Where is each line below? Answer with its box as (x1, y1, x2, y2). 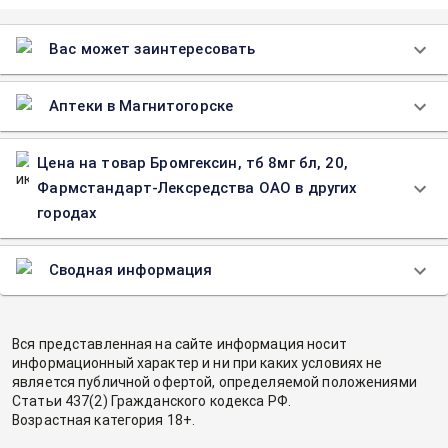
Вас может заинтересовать (49, 40, 256, 58)
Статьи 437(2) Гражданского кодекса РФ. (12, 393, 291, 409)
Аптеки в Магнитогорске (49, 97, 234, 115)
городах (37, 204, 98, 222)
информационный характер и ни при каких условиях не (12, 355, 383, 371)
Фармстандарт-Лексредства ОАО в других (37, 179, 358, 197)
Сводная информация (49, 261, 213, 279)
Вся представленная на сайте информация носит (12, 336, 347, 352)
